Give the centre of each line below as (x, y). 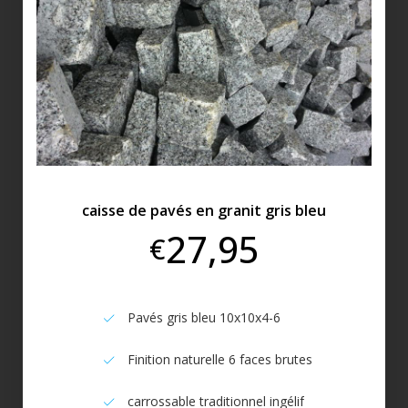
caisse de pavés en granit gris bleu (204, 211)
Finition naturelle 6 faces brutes (220, 360)
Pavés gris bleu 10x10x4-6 (204, 318)
